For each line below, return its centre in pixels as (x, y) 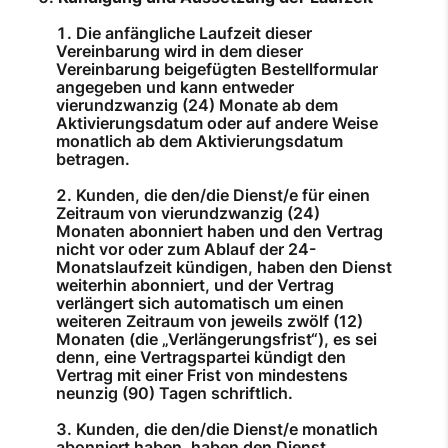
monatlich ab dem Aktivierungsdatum (199, 141)
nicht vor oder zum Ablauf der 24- (186, 249)
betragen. (93, 159)
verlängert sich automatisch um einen (200, 303)
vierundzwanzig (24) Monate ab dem (197, 105)
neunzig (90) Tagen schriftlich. (174, 393)
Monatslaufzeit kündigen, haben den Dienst (224, 267)
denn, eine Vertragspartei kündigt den (201, 357)
